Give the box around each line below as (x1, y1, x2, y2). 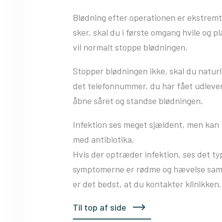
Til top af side (73, 201, 126, 213)
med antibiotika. (73, 133, 134, 145)
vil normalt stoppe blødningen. (73, 41, 188, 53)
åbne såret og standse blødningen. (73, 95, 203, 106)
